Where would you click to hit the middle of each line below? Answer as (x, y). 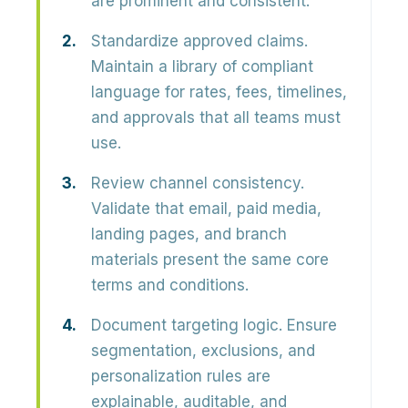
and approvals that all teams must (216, 117)
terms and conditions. (170, 285)
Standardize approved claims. (199, 41)
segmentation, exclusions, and (203, 351)
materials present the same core (210, 260)
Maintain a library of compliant (202, 66)
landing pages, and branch (189, 234)
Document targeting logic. (187, 325)
